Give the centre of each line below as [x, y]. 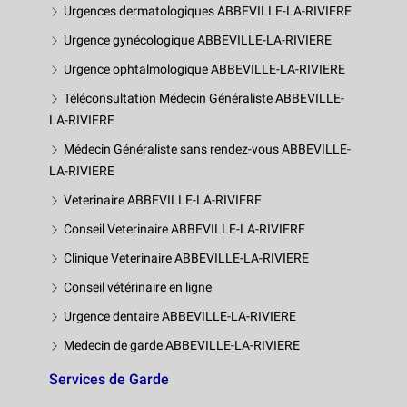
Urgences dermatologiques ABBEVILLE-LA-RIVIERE [208, 10]
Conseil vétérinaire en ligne [138, 287]
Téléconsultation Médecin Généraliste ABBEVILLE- [204, 98]
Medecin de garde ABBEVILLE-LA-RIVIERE [182, 345]
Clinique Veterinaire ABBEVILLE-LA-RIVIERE [186, 258]
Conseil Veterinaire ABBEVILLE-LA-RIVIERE [184, 228]
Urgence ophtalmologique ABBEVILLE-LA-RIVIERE [204, 69]
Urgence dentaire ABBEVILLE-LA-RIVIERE [180, 316]
